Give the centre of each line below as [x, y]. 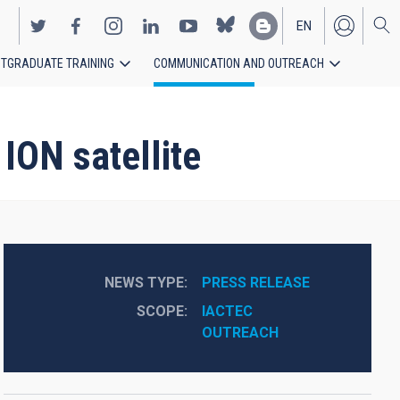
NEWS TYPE [144, 283]
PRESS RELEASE [255, 283]
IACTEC [227, 311]
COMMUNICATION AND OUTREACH [239, 63]
